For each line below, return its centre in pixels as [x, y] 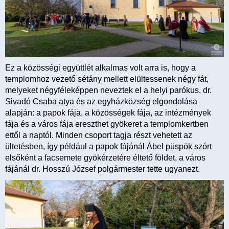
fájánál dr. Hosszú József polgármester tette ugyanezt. [102, 169]
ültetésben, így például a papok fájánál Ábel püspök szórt [108, 146]
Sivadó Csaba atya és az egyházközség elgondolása [101, 101]
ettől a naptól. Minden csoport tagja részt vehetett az [99, 135]
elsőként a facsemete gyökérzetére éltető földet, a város [105, 157]
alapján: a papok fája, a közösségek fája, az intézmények [108, 112]
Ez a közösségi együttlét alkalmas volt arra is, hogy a [100, 67]
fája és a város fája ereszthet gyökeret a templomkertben [107, 124]
